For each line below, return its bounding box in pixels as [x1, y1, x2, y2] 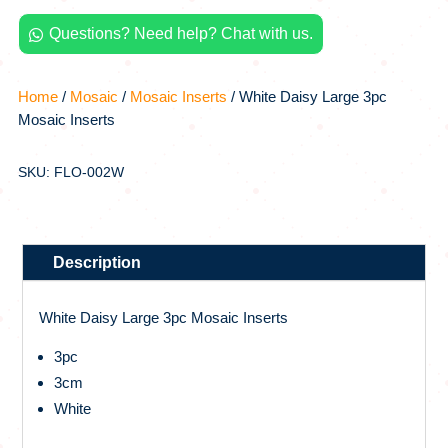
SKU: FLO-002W [17, 163, 124, 180]
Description [53, 253, 142, 271]
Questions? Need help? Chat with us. [49, 24, 314, 42]
